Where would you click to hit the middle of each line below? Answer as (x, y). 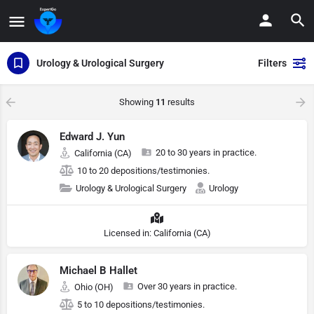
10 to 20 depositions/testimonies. (143, 171)
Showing (137, 102)
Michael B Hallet (98, 271)
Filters (272, 63)
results (180, 102)
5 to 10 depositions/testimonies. (141, 305)
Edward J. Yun (92, 137)
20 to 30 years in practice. (206, 152)
